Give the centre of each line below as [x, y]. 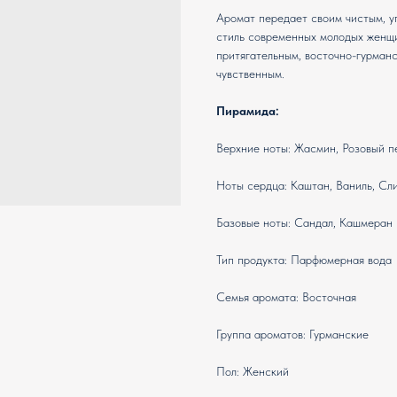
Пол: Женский [253, 372]
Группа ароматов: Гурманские [292, 335]
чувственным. [250, 74]
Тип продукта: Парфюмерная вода [304, 260]
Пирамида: [248, 111]
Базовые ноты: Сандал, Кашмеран [304, 223]
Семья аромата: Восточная [286, 297]
